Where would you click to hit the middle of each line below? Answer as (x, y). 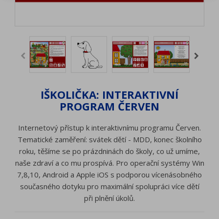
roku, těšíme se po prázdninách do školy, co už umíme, (109, 151)
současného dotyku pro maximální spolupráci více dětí (109, 186)
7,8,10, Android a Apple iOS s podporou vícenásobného (109, 174)
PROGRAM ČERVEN (109, 106)
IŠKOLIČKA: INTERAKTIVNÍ (109, 94)
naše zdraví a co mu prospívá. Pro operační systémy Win (109, 163)
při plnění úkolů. (109, 198)
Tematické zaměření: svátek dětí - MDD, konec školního (109, 139)
